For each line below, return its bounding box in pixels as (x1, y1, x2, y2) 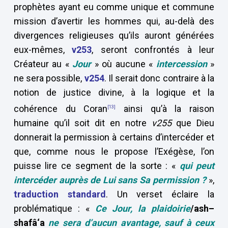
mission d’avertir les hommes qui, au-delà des (13, 16, 215, 26)
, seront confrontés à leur (92, 44, 215, 55)
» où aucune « (91, 59, 156, 69)
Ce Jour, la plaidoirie (95, 203, 191, 214)
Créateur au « (13, 59, 73, 69)
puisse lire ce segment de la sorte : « (13, 160, 180, 171)
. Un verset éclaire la (105, 189, 215, 199)
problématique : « (13, 203, 95, 214)
